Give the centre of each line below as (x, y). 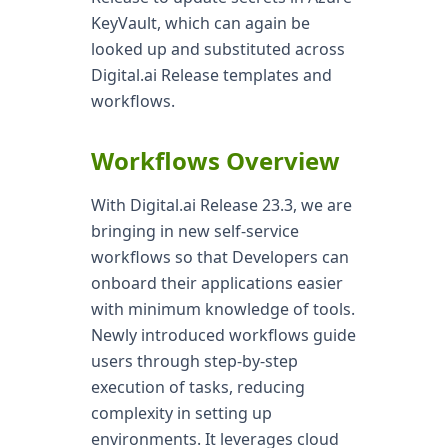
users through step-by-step (194, 361)
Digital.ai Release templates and (211, 75)
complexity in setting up (181, 413)
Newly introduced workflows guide (223, 335)
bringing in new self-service (194, 231)
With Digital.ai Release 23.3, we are (221, 205)
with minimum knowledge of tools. (222, 309)
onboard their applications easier (216, 283)
